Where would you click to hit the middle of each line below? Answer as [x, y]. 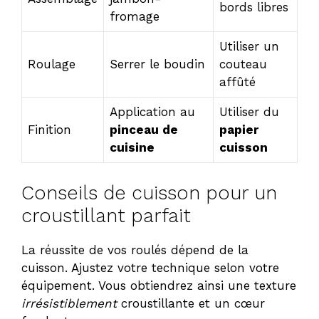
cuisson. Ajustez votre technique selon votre [150, 267]
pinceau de [144, 130]
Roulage [52, 64]
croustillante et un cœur [191, 303]
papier [239, 130]
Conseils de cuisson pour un [149, 193]
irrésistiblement [69, 303]
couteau [243, 64]
